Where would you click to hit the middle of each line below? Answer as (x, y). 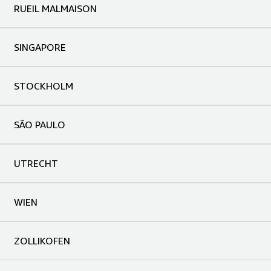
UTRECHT (36, 163)
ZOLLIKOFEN (42, 240)
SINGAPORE (40, 47)
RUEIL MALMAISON (55, 8)
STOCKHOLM (44, 86)
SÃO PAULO (40, 124)
